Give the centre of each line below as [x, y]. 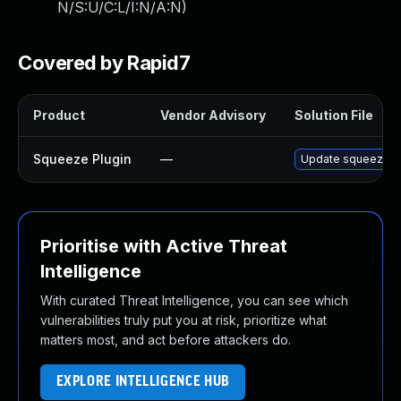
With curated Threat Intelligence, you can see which [194, 300]
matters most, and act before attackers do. [166, 340]
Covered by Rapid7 [104, 63]
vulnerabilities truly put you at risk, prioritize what [183, 320]
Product [59, 115]
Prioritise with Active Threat [164, 246]
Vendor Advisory [213, 115]
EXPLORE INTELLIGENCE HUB [143, 382]
